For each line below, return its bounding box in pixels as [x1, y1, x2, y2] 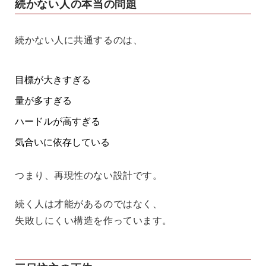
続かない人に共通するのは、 [15, 34, 143, 45]
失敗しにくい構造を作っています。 [15, 215, 172, 226]
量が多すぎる [15, 95, 72, 106]
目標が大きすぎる [15, 74, 91, 85]
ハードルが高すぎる [15, 116, 100, 126]
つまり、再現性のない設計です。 [15, 170, 163, 180]
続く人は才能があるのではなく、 [15, 198, 163, 209]
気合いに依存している [15, 137, 110, 147]
